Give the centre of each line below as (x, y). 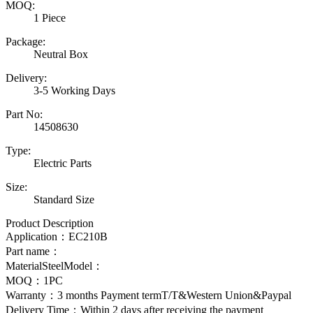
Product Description (50, 224)
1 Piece (50, 18)
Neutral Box (61, 54)
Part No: (24, 115)
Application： (37, 237)
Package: (26, 42)
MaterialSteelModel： (54, 266)
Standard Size (64, 200)
